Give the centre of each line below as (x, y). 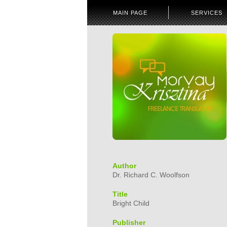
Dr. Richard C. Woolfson (151, 175)
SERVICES (207, 13)
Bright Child (131, 203)
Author (124, 166)
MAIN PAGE (130, 13)
